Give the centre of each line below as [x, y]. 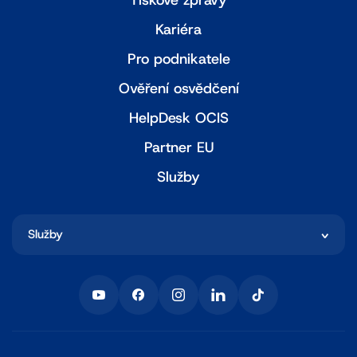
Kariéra [178, 30]
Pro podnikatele [178, 59]
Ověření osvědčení [178, 89]
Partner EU [178, 148]
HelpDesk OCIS [178, 118]
